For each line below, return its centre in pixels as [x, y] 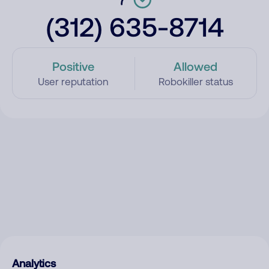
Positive [74, 66]
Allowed [196, 66]
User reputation [74, 82]
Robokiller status [195, 82]
